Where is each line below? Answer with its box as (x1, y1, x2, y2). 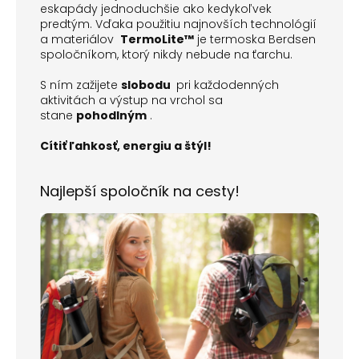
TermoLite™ (120, 30, 194, 47)
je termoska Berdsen (194, 30, 316, 47)
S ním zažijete (40, 76, 121, 93)
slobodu (121, 76, 173, 93)
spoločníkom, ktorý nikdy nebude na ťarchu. (40, 46, 292, 63)
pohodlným (76, 107, 147, 123)
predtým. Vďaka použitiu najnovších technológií (40, 15, 317, 32)
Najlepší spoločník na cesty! (40, 180, 240, 201)
